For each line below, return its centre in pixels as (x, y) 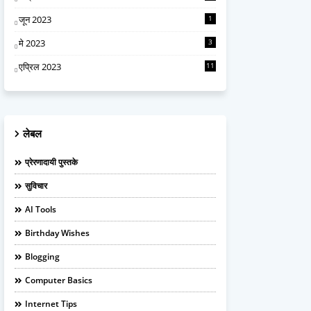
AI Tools (41, 209)
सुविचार (36, 186)
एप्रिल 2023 (40, 67)
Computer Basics (59, 280)
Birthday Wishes (57, 233)
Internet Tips (51, 304)
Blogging (42, 257)
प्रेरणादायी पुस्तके (51, 162)
